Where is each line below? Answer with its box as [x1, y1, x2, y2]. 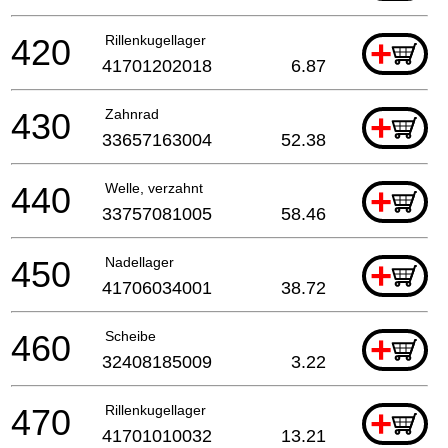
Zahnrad [105, 105, 159, 122]
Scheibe [105, 327, 156, 344]
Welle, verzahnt [105, 179, 203, 196]
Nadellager [105, 253, 174, 270]
